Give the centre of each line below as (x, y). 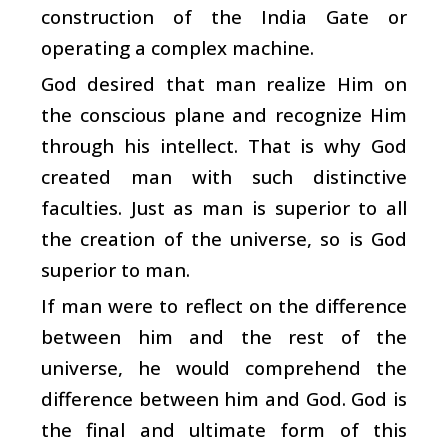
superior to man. (115, 269)
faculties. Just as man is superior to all (224, 207)
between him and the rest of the (224, 336)
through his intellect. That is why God (224, 145)
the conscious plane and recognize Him (224, 114)
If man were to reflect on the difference (224, 305)
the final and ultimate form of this (224, 429)
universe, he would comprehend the (224, 367)
